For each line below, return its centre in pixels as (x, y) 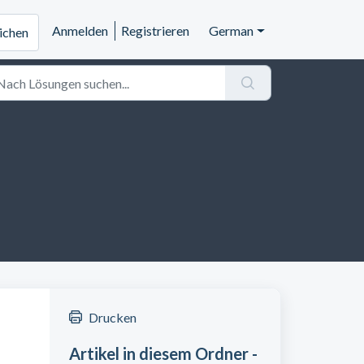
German (232, 30)
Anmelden (80, 30)
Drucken (112, 317)
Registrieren (156, 30)
